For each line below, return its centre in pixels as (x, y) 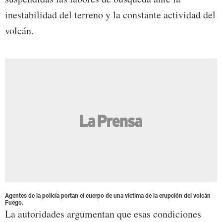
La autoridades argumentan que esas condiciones (103, 214)
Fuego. (14, 203)
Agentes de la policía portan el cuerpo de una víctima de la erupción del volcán (108, 196)
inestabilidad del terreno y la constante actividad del (110, 15)
